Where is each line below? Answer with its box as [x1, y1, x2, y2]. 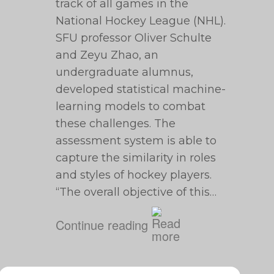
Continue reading [56, 215, 149, 234]
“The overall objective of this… [56, 185, 217, 199]
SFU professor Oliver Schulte [56, 31, 212, 45]
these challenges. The [56, 117, 176, 130]
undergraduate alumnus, [56, 65, 194, 79]
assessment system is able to [56, 134, 217, 147]
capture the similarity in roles [56, 151, 217, 165]
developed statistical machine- [56, 83, 226, 96]
